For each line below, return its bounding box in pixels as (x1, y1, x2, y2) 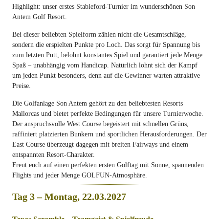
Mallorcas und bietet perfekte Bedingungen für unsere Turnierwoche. (12, 110, 203, 117)
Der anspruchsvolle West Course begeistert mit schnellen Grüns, (12, 120, 189, 128)
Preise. (12, 82, 31, 89)
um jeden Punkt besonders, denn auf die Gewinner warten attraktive (12, 72, 200, 79)
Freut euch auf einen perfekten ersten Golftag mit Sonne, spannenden (12, 161, 204, 169)
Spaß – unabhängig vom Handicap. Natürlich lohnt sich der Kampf (12, 62, 197, 69)
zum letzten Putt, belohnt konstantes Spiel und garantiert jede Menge (12, 51, 202, 59)
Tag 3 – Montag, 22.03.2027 (12, 191, 126, 202)
